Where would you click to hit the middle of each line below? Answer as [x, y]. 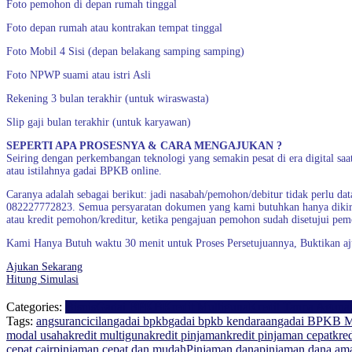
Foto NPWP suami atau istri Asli [79, 75]
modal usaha [37, 335]
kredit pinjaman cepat [279, 335]
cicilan [97, 321]
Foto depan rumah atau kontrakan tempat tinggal [114, 28]
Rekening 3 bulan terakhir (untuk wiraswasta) [108, 99]
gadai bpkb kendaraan [223, 321]
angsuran [59, 321]
